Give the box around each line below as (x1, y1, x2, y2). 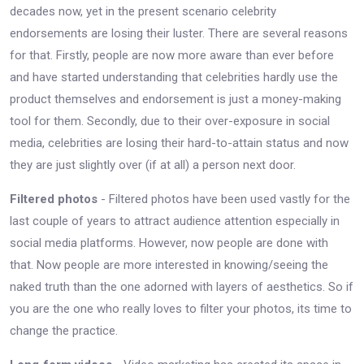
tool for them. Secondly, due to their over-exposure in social (10, 113, 330, 128)
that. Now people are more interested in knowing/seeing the (10, 257, 328, 272)
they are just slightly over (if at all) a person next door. (10, 157, 296, 172)
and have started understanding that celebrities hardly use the (10, 69, 338, 84)
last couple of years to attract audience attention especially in (10, 213, 340, 228)
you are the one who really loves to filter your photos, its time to (10, 301, 352, 316)
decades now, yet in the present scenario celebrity (10, 3, 276, 19)
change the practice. (10, 323, 118, 338)
